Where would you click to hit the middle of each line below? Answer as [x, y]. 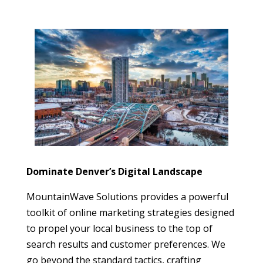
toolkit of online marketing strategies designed [130, 212]
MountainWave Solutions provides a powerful [127, 196]
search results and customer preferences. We [126, 244]
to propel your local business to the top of [119, 228]
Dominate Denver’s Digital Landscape [114, 171]
